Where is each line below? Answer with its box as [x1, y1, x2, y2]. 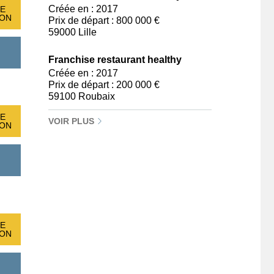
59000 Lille [48, 27, 97, 37]
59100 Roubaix [48, 91, 115, 102]
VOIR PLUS [48, 116, 97, 126]
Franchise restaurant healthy [48, 54, 182, 65]
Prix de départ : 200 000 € [48, 80, 160, 90]
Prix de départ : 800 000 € [48, 15, 160, 26]
